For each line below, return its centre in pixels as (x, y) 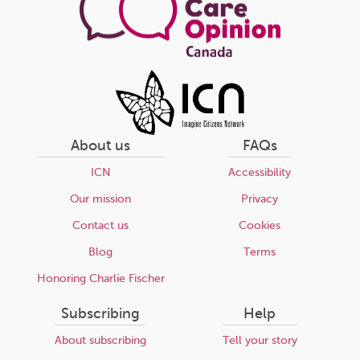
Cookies (260, 225)
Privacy (260, 198)
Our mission (100, 198)
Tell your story (260, 340)
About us (100, 145)
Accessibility (260, 172)
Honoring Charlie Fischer (100, 278)
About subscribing (100, 340)
